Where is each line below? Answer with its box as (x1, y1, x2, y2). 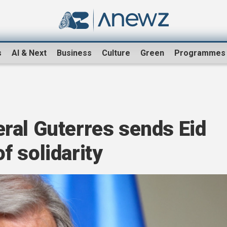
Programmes (174, 48, 225, 58)
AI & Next (12, 48, 47, 58)
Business (57, 48, 92, 58)
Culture (102, 48, 130, 58)
